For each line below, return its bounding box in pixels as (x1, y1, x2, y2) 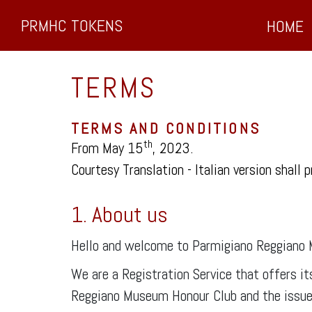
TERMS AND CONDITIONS (71, 118, 260, 138)
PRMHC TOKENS (21, 14, 123, 36)
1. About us (71, 201, 168, 228)
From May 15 (71, 139, 143, 157)
